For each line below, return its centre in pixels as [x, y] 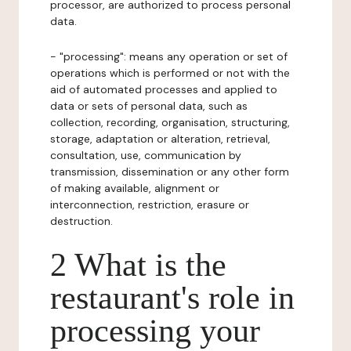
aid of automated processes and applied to [164, 89]
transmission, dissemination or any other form [170, 172]
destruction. [81, 221]
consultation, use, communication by [146, 155]
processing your [155, 331]
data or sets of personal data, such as [149, 106]
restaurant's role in [172, 298]
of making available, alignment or [135, 188]
